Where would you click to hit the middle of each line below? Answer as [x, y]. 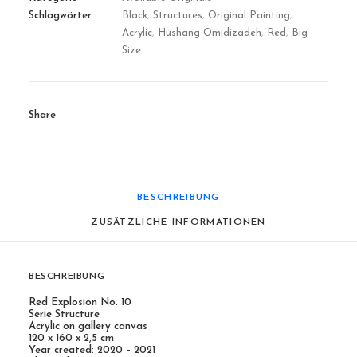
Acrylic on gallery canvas [88, 326]
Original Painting [249, 16]
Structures [178, 16]
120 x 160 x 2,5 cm [71, 338]
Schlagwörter [60, 16]
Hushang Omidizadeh [210, 33]
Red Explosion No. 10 [80, 302]
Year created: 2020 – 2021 [92, 350]
